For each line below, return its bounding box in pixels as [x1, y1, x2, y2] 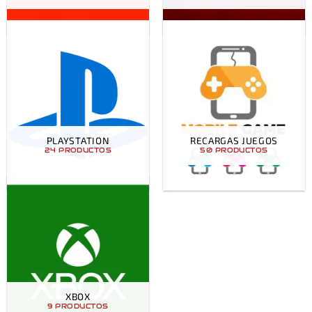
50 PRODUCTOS [200, 146, 268, 155]
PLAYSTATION [46, 134, 110, 146]
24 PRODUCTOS [44, 146, 112, 155]
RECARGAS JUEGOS [189, 134, 279, 146]
